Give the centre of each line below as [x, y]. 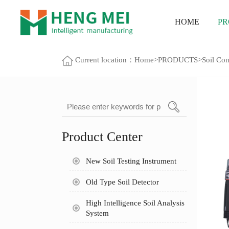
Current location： [105, 60]
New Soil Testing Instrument [131, 161]
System [97, 213]
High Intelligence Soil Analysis [135, 203]
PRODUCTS [178, 60]
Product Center [102, 136]
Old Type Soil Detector [122, 182]
